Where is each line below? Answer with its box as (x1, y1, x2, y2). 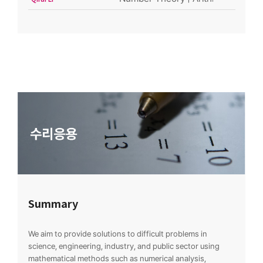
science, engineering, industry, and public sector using (28, 241, 220, 251)
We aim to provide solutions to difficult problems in (28, 228, 207, 238)
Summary (28, 195, 78, 211)
